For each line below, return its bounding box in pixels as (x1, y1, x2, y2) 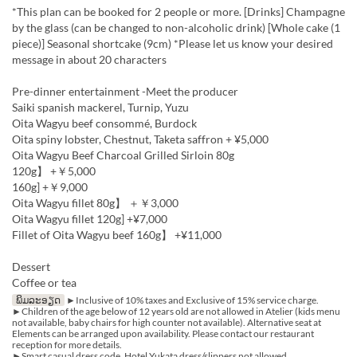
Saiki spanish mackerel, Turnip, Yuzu (12, 100, 189, 115)
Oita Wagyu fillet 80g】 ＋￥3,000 (12, 196, 178, 210)
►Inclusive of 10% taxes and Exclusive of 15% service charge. (64, 294, 319, 307)
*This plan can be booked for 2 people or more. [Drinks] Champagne (12, 5, 345, 19)
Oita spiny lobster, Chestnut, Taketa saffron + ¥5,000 (12, 132, 269, 147)
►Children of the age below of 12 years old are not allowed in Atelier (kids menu (12, 305, 340, 318)
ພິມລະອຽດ (15, 294, 61, 307)
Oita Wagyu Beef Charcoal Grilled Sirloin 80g (12, 148, 234, 163)
